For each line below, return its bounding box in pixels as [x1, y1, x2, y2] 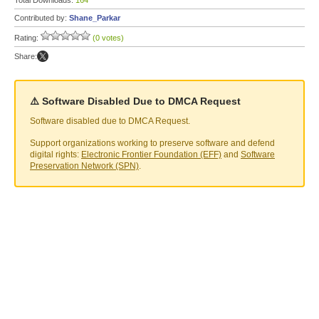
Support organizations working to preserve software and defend [30, 138, 275, 148]
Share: [14, 52, 37, 61]
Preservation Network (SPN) [30, 161, 139, 171]
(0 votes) [93, 33, 124, 42]
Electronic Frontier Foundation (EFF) [81, 150, 221, 159]
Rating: [14, 33, 41, 42]
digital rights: [30, 150, 81, 159]
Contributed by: [14, 14, 69, 22]
